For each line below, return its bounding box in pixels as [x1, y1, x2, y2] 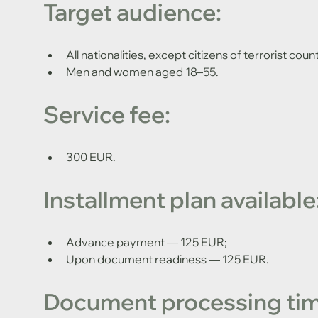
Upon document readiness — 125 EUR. [65, 251, 269, 266]
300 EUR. [65, 149, 116, 164]
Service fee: [43, 99, 170, 128]
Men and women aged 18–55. [65, 64, 219, 79]
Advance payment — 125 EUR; [65, 234, 227, 249]
